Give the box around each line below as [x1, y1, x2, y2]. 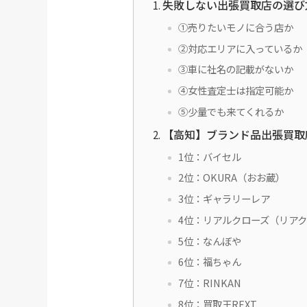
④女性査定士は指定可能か [177, 83, 293, 98]
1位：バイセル [177, 149, 241, 164]
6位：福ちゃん [177, 254, 241, 269]
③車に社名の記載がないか [177, 62, 293, 77]
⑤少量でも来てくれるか [177, 103, 284, 119]
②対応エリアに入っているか [177, 40, 302, 56]
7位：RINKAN [177, 275, 241, 291]
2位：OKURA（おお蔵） [177, 170, 285, 185]
